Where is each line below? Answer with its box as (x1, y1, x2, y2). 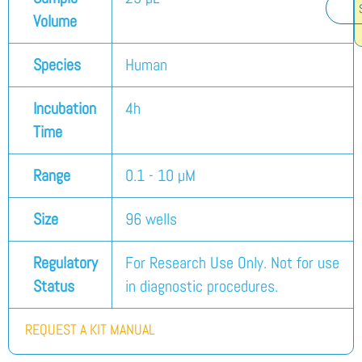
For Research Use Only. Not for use (125, 253, 339, 274)
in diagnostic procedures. (125, 276, 278, 297)
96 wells (125, 209, 177, 230)
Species (33, 55, 81, 76)
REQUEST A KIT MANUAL (25, 320, 155, 339)
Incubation (33, 99, 96, 120)
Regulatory (33, 253, 98, 274)
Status (33, 276, 74, 297)
